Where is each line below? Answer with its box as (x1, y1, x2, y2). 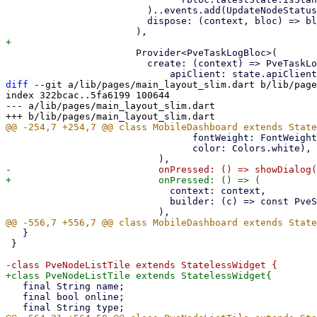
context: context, (6, 185, 170, 196)
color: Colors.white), (6, 143, 192, 154)
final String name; (6, 281, 23, 292)
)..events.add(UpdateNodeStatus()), (6, 5, 147, 16)
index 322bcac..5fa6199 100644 (6, 90, 170, 100)
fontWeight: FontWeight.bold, (6, 132, 192, 143)
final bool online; (6, 292, 23, 302)
